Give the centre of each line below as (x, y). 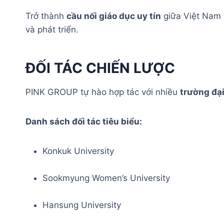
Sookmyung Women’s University (106, 178)
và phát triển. (52, 29)
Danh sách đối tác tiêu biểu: (84, 121)
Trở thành (46, 16)
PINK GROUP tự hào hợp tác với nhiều (103, 92)
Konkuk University (78, 151)
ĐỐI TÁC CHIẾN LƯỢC (100, 68)
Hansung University (82, 205)
